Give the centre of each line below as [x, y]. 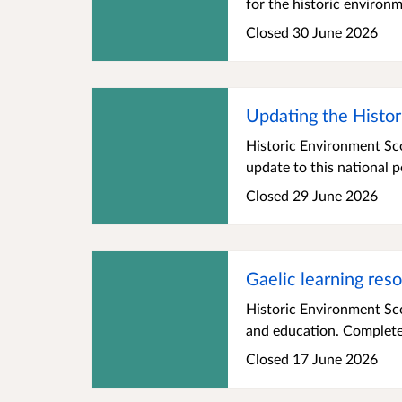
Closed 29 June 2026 [312, 196]
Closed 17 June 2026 [312, 359]
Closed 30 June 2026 [312, 32]
